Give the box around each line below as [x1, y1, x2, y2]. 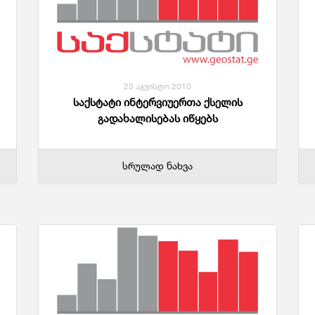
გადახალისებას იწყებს [97, 112, 218, 126]
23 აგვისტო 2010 [124, 81, 191, 92]
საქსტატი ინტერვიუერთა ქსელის [72, 96, 243, 110]
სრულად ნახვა [122, 160, 193, 172]
